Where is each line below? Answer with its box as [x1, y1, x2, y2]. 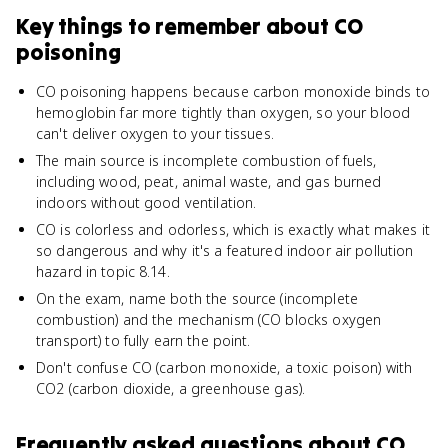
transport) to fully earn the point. [36, 331, 251, 350]
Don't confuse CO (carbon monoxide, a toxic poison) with [36, 358, 413, 377]
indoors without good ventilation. [36, 193, 257, 212]
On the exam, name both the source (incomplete [36, 289, 358, 308]
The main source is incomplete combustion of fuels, [36, 151, 377, 170]
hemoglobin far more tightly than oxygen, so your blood [36, 103, 411, 122]
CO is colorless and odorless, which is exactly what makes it [36, 220, 430, 239]
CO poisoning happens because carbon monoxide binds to [36, 82, 430, 101]
